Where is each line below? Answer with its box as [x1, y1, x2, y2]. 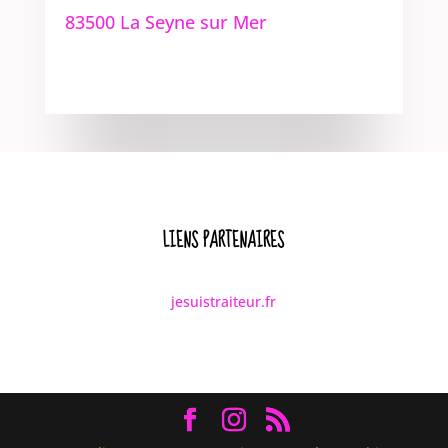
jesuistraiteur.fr [171, 292, 277, 312]
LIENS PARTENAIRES [163, 223, 285, 260]
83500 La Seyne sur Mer [64, 10, 267, 35]
